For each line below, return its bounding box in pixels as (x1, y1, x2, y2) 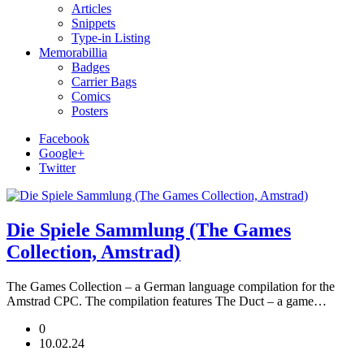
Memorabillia (39, 45, 107, 59)
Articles (71, 2, 111, 15)
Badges (71, 60, 110, 74)
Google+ (39, 146, 84, 160)
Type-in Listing (71, 31, 150, 45)
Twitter (39, 161, 76, 175)
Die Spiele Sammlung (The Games (6, 219, 291, 240)
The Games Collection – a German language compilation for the (6, 279, 335, 293)
